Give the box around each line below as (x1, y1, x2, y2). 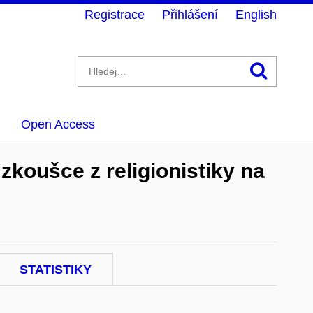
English (235, 8, 277, 22)
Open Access (21, 117, 95, 131)
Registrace (85, 8, 145, 22)
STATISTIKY (20, 263, 92, 277)
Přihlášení (162, 8, 218, 22)
